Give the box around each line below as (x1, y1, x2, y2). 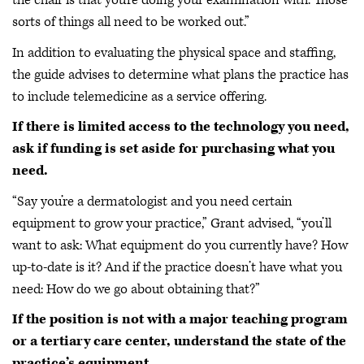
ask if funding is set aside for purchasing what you (12, 140, 335, 158)
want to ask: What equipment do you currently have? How (12, 236, 348, 254)
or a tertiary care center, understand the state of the (12, 332, 346, 350)
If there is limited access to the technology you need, (12, 118, 349, 136)
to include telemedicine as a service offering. (12, 87, 266, 106)
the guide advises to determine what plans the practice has (12, 65, 349, 84)
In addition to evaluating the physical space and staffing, (12, 43, 336, 62)
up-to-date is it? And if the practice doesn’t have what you (12, 258, 342, 276)
